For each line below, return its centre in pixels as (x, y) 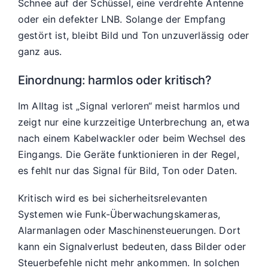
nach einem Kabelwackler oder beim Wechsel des (132, 138)
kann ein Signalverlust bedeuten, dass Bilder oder (132, 246)
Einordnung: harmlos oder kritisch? (115, 80)
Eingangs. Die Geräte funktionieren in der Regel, (129, 155)
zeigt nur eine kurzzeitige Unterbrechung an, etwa (134, 122)
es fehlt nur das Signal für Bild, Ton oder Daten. (127, 171)
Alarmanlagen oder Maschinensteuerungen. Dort (130, 230)
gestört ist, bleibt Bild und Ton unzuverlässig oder (134, 35)
